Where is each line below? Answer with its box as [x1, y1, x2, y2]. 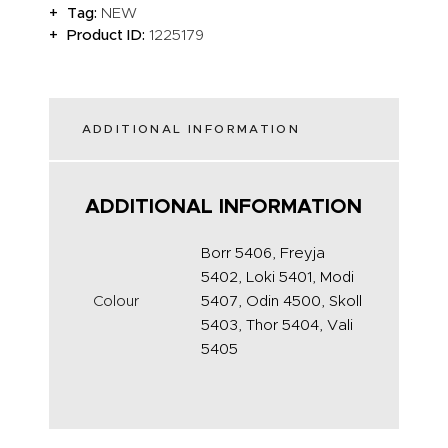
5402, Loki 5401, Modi [201, 267, 355, 286]
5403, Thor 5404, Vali [201, 315, 354, 334]
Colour [93, 291, 140, 310]
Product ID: [67, 24, 150, 44]
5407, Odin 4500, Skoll [201, 291, 363, 310]
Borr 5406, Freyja [201, 243, 326, 262]
